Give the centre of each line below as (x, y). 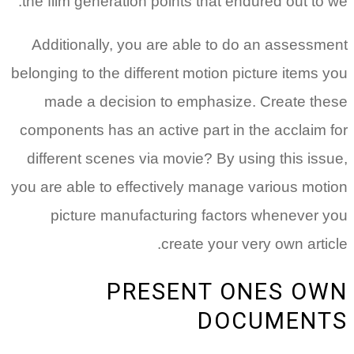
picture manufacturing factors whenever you (199, 216)
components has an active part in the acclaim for (184, 130)
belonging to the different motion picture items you (179, 73)
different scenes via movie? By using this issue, (187, 159)
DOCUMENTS (273, 321)
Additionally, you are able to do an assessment (190, 45)
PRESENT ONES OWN (227, 292)
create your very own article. (254, 244)
